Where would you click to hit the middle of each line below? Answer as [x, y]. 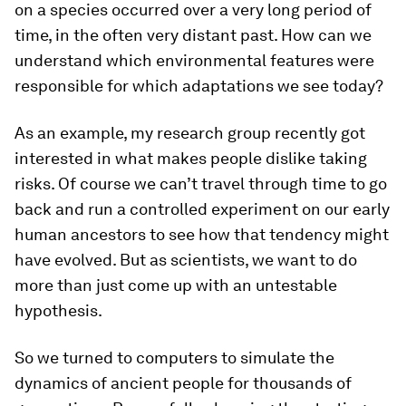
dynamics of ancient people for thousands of [183, 383]
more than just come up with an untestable [176, 285]
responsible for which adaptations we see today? [199, 86]
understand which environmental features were [194, 60]
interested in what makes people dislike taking [191, 158]
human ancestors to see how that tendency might [202, 234]
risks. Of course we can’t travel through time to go [201, 184]
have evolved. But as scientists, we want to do [186, 260]
